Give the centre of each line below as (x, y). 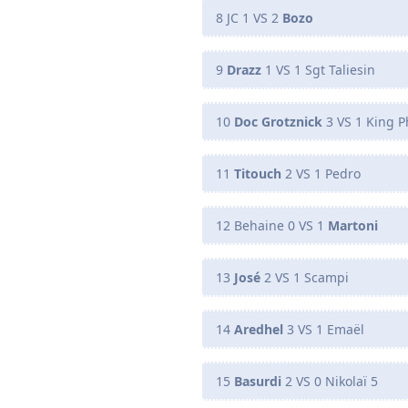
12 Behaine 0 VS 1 (272, 225)
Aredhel (259, 329)
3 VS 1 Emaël (324, 329)
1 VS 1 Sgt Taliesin (318, 69)
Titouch (258, 173)
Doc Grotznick (278, 121)
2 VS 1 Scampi (305, 277)
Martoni (353, 225)
